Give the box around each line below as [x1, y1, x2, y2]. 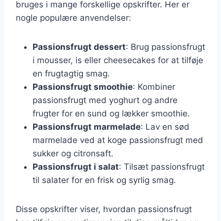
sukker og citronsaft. [33, 148, 113, 158]
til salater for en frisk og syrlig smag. [33, 175, 176, 185]
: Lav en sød [141, 121, 189, 132]
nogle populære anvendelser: [16, 12, 131, 23]
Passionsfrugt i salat [33, 161, 119, 172]
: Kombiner [133, 81, 175, 92]
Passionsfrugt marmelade [33, 121, 141, 132]
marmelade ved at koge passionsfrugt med [33, 135, 203, 145]
